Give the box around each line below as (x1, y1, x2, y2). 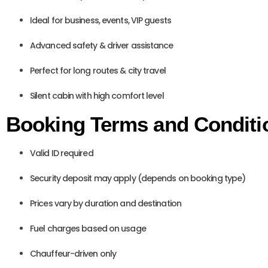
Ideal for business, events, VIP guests (30, 14, 171, 26)
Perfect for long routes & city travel (30, 65, 166, 77)
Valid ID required (30, 147, 93, 159)
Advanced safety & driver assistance (30, 39, 173, 51)
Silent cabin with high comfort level (30, 90, 164, 102)
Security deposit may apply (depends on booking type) (30, 172, 246, 184)
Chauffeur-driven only (30, 248, 117, 260)
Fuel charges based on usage (30, 223, 146, 234)
